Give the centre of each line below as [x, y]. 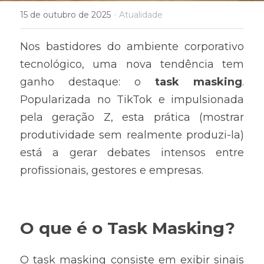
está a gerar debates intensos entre [132, 153]
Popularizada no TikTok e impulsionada [132, 100]
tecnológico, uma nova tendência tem [132, 64]
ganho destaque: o [88, 82]
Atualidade [141, 15]
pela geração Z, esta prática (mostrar [132, 117]
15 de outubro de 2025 [65, 15]
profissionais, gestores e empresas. [112, 170]
